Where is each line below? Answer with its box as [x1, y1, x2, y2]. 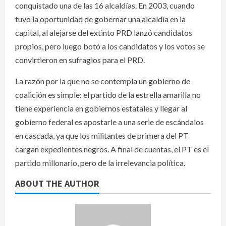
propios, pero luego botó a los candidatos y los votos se [15, 41, 205, 51]
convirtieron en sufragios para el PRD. [15, 54, 145, 65]
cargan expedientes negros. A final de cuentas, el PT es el [15, 144, 209, 154]
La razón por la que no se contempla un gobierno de [15, 76, 190, 86]
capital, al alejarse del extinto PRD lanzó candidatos [15, 27, 192, 37]
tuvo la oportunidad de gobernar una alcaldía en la [15, 14, 186, 24]
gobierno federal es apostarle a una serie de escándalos [15, 117, 204, 127]
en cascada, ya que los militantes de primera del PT [15, 130, 189, 140]
